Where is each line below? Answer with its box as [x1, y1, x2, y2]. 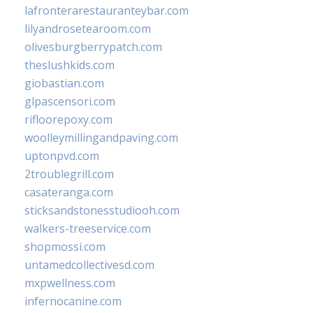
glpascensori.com [24, 93, 115, 109]
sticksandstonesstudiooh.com [24, 202, 180, 218]
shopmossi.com [24, 238, 105, 254]
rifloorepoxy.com [24, 111, 112, 127]
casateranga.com [24, 184, 113, 200]
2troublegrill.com [24, 166, 114, 182]
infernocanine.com [24, 293, 122, 309]
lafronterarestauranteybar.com [24, 2, 189, 18]
